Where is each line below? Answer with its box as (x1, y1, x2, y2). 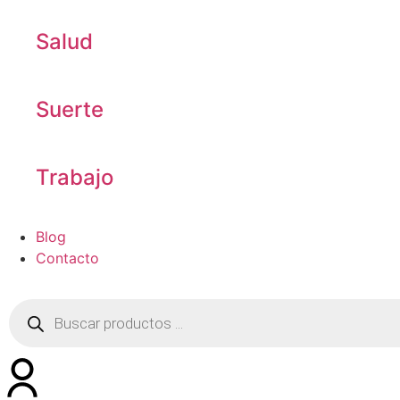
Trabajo (36, 164, 113, 190)
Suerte (36, 96, 104, 122)
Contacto (36, 249, 99, 267)
